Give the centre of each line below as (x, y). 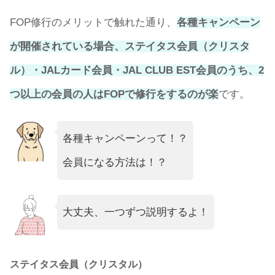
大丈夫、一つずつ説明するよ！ (135, 212)
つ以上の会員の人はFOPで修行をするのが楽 (114, 94)
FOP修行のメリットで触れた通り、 (93, 22)
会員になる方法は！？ (114, 162)
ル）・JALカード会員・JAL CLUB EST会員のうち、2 (137, 70)
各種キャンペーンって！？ (125, 138)
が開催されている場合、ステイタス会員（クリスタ (130, 46)
